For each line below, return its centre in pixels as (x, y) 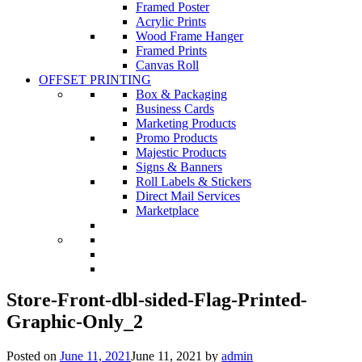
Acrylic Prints (171, 21)
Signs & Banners (179, 167)
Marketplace (167, 210)
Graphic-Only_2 (75, 322)
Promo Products (177, 138)
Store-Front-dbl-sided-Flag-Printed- (157, 300)
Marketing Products (186, 123)
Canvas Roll (167, 65)
